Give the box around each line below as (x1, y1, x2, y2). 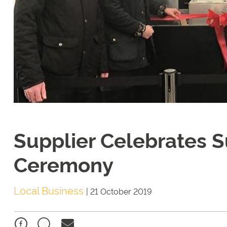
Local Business (14, 183, 86, 198)
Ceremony (14, 149, 113, 178)
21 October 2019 (90, 185, 152, 197)
